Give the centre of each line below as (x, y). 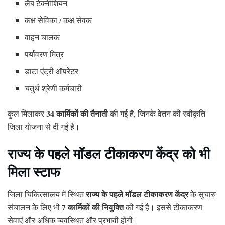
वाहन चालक (42, 37)
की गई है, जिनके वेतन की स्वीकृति (157, 114)
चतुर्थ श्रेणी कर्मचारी (53, 88)
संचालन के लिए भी (35, 207)
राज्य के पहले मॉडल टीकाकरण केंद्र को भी (109, 153)
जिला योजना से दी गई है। (44, 127)
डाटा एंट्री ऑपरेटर (52, 71)
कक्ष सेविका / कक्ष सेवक (59, 20)
